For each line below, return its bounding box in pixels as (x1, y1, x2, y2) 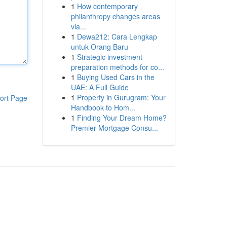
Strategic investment (77, 52, 142, 62)
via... (70, 21, 86, 31)
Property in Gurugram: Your (77, 92, 166, 102)
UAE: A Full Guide (70, 82, 129, 92)
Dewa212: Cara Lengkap (77, 31, 157, 42)
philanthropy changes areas (70, 11, 160, 21)
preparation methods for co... (70, 62, 164, 72)
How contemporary (77, 1, 138, 11)
